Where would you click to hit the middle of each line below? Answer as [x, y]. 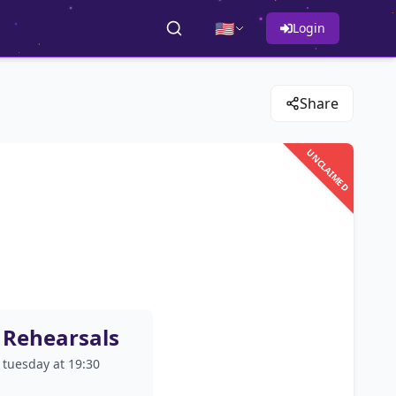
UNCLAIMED [327, 170]
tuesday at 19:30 [51, 364]
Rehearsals [61, 337]
